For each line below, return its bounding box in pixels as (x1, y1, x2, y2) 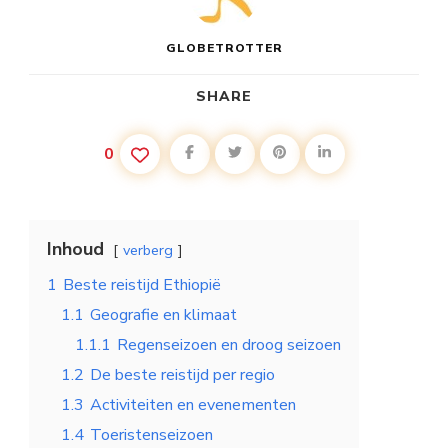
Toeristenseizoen (90, 423, 213, 446)
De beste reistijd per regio (90, 363, 275, 386)
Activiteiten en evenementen (90, 393, 296, 416)
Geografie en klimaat (90, 303, 237, 326)
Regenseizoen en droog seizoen (117, 333, 341, 356)
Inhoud (47, 236, 104, 261)
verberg (123, 239, 173, 260)
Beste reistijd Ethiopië (63, 273, 221, 296)
